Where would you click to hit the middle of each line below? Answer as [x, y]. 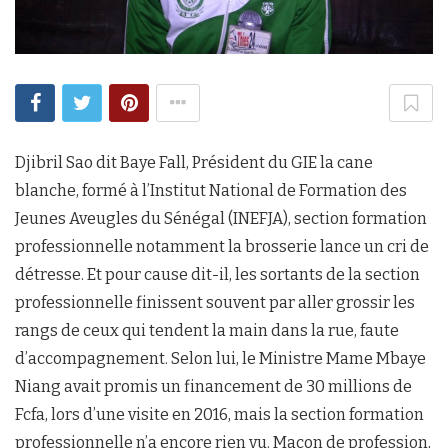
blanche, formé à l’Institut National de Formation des [211, 190]
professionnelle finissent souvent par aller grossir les [215, 302]
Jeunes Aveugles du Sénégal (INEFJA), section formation [221, 218]
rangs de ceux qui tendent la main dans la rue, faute [207, 330]
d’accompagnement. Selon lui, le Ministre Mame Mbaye [220, 358]
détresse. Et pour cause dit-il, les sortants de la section [217, 274]
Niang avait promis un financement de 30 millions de [213, 386]
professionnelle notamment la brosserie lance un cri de [222, 246]
